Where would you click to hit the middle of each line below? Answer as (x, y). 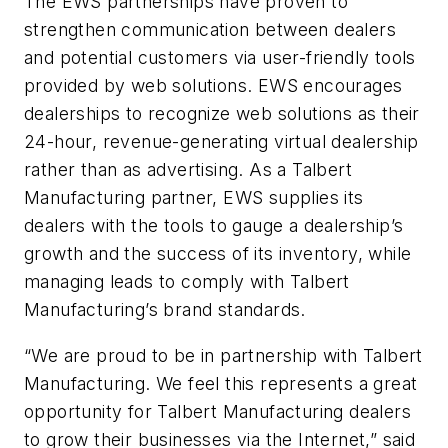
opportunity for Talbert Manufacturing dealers (217, 411)
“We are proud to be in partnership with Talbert (223, 355)
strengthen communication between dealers (210, 30)
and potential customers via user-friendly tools (220, 58)
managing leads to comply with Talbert (187, 282)
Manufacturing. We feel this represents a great (221, 383)
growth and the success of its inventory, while (218, 254)
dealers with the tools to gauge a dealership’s (214, 226)
